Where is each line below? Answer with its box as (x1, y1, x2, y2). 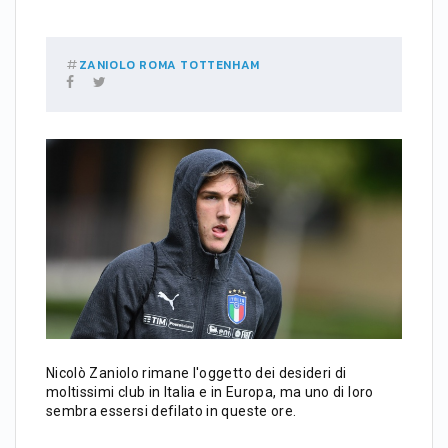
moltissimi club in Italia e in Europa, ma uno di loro (46, 384, 374, 401)
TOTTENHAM (180, 55, 260, 74)
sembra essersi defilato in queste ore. (46, 403, 297, 420)
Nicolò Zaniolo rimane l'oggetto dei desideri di (46, 365, 347, 382)
